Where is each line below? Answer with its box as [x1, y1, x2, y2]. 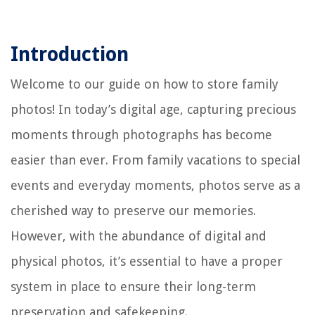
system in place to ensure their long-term [11, 278, 256, 294]
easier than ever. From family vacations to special [11, 152, 300, 167]
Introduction [11, 42, 129, 66]
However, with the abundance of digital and [11, 228, 266, 243]
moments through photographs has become [11, 127, 272, 142]
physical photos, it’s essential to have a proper [11, 253, 283, 269]
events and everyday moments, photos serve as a [11, 177, 300, 193]
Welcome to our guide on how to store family [11, 76, 278, 91]
